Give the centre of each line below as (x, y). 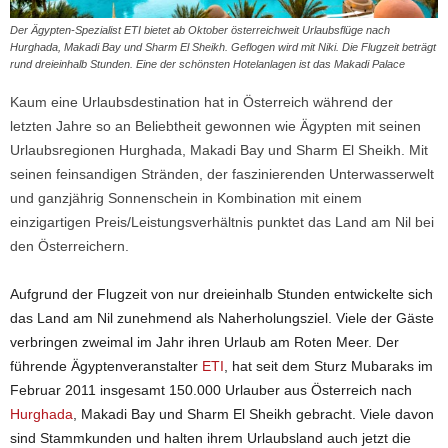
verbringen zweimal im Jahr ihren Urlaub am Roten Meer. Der (204, 341)
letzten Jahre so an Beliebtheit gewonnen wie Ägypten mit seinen (215, 125)
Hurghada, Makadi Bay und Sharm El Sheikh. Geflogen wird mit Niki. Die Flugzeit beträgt (223, 46)
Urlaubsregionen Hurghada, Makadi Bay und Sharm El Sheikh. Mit (219, 149)
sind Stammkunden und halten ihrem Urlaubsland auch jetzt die (210, 437)
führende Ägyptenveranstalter (106, 365)
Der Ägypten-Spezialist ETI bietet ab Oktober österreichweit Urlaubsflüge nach (200, 29)
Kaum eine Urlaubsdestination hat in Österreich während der (201, 101)
